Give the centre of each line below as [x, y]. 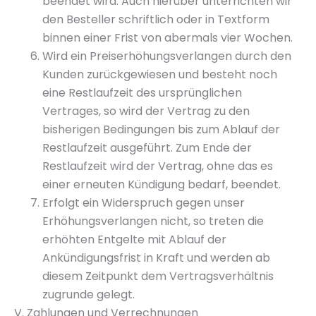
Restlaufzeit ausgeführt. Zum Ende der [147, 148]
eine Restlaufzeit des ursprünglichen [142, 93]
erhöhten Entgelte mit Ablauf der [134, 239]
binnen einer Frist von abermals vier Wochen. [168, 38]
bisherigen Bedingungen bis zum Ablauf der [161, 129]
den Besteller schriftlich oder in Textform [156, 19]
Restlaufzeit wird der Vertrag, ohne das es [158, 166]
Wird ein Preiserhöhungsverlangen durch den [167, 56]
